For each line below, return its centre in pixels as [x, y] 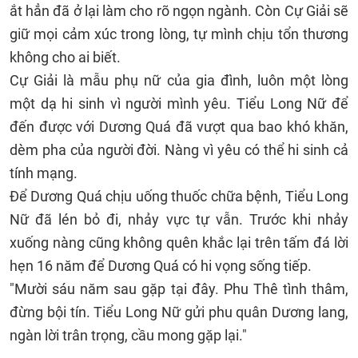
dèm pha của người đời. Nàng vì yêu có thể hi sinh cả [179, 150]
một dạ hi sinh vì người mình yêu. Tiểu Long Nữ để [179, 103]
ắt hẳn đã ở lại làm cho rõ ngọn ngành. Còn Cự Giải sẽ [179, 11]
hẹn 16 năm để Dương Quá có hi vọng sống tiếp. [161, 266]
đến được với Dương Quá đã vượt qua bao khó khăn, [179, 127]
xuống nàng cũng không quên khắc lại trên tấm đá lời [179, 243]
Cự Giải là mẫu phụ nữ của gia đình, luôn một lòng [179, 80]
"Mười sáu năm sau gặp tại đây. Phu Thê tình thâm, [179, 289]
